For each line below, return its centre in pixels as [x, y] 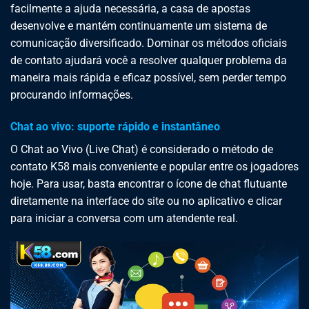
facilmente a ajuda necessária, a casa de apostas [130, 9]
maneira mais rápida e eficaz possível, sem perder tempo [148, 78]
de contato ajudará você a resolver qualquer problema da [149, 61]
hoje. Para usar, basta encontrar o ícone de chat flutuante [149, 184]
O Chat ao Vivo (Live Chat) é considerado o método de [142, 150]
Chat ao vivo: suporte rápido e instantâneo [115, 127]
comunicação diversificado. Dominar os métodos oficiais [149, 43]
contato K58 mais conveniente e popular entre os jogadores [154, 167]
